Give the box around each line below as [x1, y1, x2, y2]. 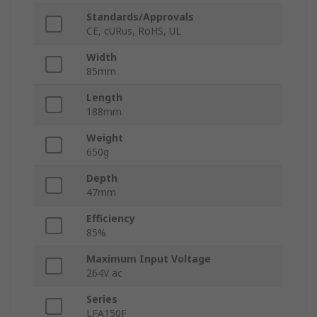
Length [86, 91, 122, 105]
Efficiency [86, 212, 135, 226]
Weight [86, 131, 123, 145]
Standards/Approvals [86, 10, 194, 24]
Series [86, 292, 117, 306]
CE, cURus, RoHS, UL [86, 24, 181, 38]
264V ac [86, 266, 122, 280]
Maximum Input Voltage [86, 252, 211, 266]
